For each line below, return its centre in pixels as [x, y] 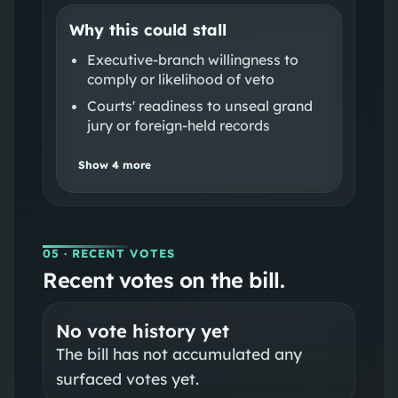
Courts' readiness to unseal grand [199, 105]
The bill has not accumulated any [179, 353]
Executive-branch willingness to [192, 59]
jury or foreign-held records [178, 125]
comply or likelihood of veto [180, 79]
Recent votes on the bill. [163, 279]
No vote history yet [142, 330]
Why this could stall [147, 29]
